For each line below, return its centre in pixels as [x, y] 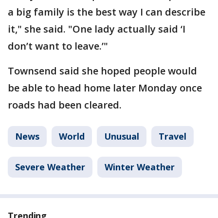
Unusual [122, 136]
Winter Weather [140, 167]
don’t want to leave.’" [58, 46]
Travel [173, 136]
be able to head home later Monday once [105, 88]
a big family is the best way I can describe [107, 12]
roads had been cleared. [65, 105]
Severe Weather [50, 167]
